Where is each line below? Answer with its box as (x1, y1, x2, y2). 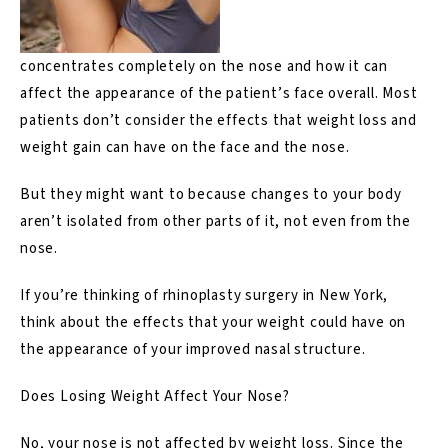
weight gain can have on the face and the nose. (20, 136, 350, 158)
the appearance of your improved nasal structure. (20, 338, 366, 360)
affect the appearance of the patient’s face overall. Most (20, 82, 418, 104)
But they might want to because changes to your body (20, 183, 402, 205)
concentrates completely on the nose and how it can (20, 55, 388, 77)
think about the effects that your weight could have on (20, 311, 407, 333)
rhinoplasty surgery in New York (162, 284, 384, 306)
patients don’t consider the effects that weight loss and (20, 109, 417, 131)
